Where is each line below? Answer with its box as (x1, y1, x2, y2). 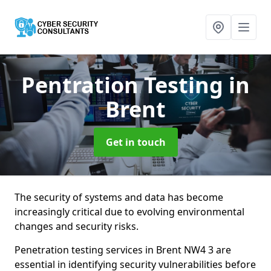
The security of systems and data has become (15, 191, 223, 204)
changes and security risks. (15, 220, 139, 233)
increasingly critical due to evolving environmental (15, 205, 244, 218)
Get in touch (105, 135, 166, 149)
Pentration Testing (21, 70, 229, 100)
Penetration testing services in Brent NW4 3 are (15, 243, 231, 256)
